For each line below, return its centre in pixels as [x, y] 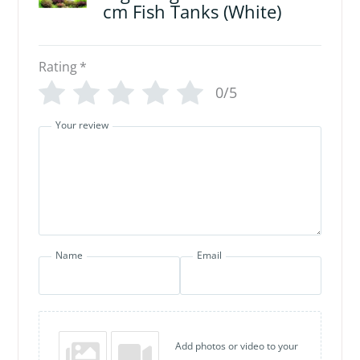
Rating [57, 66]
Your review [82, 125]
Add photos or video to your [236, 346]
